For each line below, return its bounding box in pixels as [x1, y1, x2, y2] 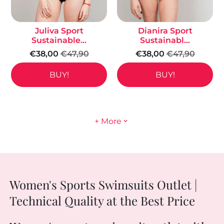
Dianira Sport [137, 25, 192, 35]
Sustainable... [31, 35, 86, 45]
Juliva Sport [34, 25, 83, 35]
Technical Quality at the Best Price [9, 192, 195, 208]
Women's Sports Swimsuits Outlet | [9, 176, 197, 192]
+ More [94, 116, 121, 126]
